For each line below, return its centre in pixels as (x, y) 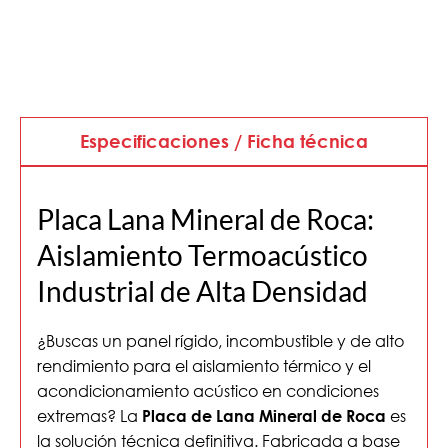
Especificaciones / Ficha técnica (224, 141)
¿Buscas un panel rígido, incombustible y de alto (220, 341)
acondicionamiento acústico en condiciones (208, 391)
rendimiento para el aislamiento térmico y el (204, 366)
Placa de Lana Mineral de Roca (264, 416)
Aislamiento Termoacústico (202, 255)
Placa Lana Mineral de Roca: (205, 219)
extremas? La (89, 416)
